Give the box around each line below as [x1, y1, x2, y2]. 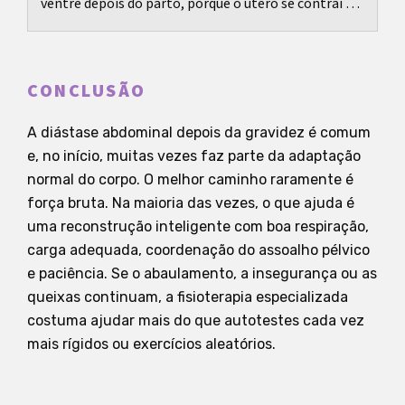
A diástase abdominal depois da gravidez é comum [27, 124, 371, 142]
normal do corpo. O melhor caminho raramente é [27, 171, 353, 189]
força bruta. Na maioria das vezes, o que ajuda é [27, 194, 354, 212]
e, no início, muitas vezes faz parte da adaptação [27, 147, 361, 165]
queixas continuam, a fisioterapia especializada [27, 288, 348, 306]
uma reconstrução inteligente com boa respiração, [27, 218, 369, 236]
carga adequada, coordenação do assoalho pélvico [27, 241, 370, 259]
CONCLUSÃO [27, 79, 146, 105]
